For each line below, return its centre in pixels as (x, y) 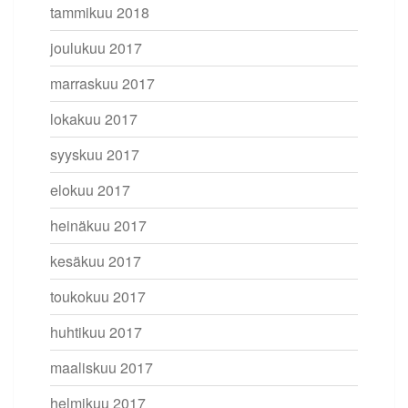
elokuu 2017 (90, 189)
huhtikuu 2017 (96, 331)
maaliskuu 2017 (102, 367)
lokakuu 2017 (94, 118)
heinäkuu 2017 (98, 225)
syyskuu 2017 (95, 154)
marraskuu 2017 (102, 83)
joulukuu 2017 (96, 47)
